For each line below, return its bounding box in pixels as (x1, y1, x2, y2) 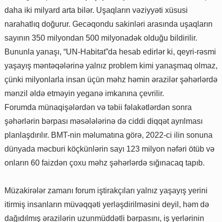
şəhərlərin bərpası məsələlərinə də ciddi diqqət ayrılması (4, 117, 203, 126)
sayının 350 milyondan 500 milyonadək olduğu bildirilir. (4, 34, 197, 43)
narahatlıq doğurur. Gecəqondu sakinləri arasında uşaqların (4, 20, 213, 29)
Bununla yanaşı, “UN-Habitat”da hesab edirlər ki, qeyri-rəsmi (4, 48, 216, 56)
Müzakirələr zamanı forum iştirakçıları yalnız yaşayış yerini (4, 186, 208, 195)
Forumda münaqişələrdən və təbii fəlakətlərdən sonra (4, 103, 192, 112)
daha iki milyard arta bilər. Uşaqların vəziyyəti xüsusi (4, 6, 188, 15)
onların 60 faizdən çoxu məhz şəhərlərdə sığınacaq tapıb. (4, 159, 205, 167)
